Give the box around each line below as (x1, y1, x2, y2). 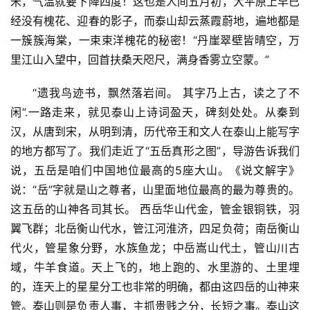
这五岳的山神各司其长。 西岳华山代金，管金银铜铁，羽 (10, 201, 300, 216)
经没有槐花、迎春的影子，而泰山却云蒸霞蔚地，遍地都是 (10, 13, 300, 28)
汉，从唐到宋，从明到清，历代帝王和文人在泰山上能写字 (10, 124, 300, 138)
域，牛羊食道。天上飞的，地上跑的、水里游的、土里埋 (10, 259, 300, 274)
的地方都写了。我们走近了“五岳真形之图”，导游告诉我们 (10, 143, 300, 158)
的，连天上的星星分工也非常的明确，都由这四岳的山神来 (10, 279, 300, 293)
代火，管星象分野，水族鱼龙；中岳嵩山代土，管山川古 (10, 240, 300, 255)
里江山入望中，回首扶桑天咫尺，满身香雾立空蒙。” (10, 52, 269, 66)
